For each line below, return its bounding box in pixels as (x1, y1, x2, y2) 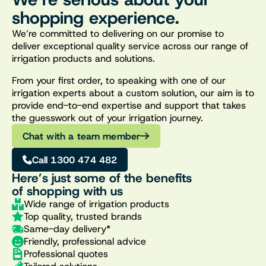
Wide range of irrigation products (24, 198, 169, 211)
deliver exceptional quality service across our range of (12, 39, 248, 52)
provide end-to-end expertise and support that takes (12, 99, 246, 112)
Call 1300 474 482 (31, 153, 118, 166)
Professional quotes (24, 248, 108, 261)
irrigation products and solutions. (12, 52, 155, 65)
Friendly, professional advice (24, 235, 146, 248)
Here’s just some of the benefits (12, 170, 192, 187)
